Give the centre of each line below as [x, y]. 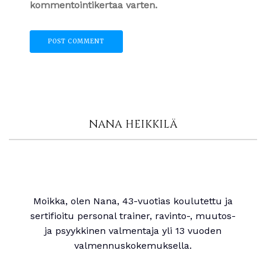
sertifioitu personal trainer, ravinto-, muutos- [133, 216]
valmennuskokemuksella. [133, 245]
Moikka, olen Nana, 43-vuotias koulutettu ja [133, 201]
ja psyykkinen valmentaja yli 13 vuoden [133, 230]
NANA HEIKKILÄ [133, 124]
